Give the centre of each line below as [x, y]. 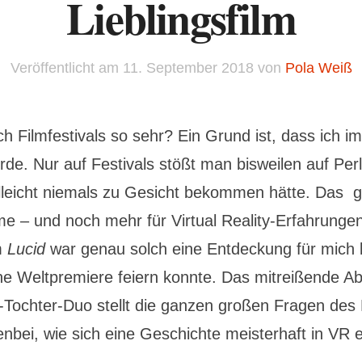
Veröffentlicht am [66, 68]
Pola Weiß [318, 68]
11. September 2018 [188, 68]
